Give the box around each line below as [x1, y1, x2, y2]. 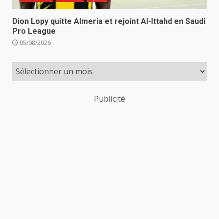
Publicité [94, 93, 125, 104]
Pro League [12, 26, 56, 36]
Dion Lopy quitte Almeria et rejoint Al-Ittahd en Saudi [12, 16, 205, 26]
